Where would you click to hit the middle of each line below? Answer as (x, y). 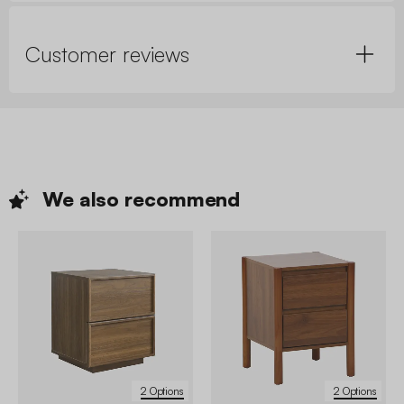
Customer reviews (107, 54)
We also (83, 199)
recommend (183, 199)
